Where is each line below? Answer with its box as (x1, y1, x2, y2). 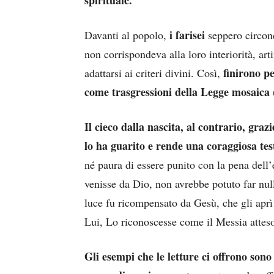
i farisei (166, 27, 205, 43)
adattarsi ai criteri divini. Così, (84, 65, 223, 81)
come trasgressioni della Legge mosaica (84, 84, 270, 100)
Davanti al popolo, (84, 28, 166, 43)
